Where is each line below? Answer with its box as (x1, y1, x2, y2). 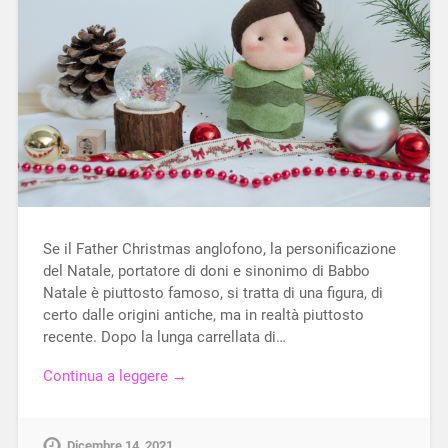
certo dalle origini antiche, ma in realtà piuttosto (42, 306, 364, 325)
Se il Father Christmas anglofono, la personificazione (42, 240, 396, 259)
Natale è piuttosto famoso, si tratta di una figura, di (42, 284, 383, 303)
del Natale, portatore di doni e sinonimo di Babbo (42, 262, 370, 281)
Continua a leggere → (42, 366, 187, 385)
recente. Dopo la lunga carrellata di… (42, 328, 286, 347)
